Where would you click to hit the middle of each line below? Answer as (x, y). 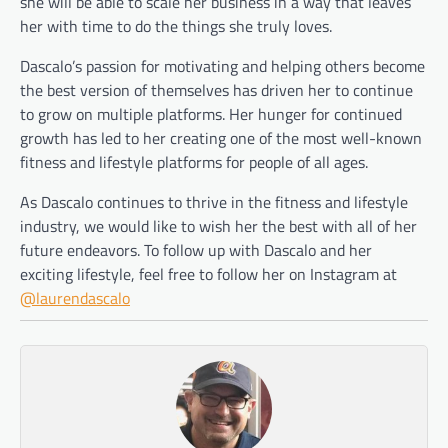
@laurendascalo (75, 297)
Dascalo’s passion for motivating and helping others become (222, 65)
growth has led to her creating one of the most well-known (221, 137)
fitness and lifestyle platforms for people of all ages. (194, 161)
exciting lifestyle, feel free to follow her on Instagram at (208, 273)
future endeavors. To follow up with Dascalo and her (196, 249)
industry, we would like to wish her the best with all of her (218, 225)
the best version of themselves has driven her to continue (216, 89)
